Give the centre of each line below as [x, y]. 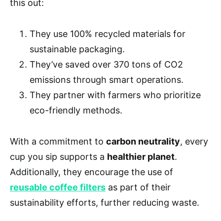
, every [194, 142]
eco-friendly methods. [76, 110]
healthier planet [141, 157]
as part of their [138, 187]
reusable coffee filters [58, 187]
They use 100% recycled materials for [108, 34]
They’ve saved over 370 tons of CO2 [106, 65]
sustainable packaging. [77, 49]
